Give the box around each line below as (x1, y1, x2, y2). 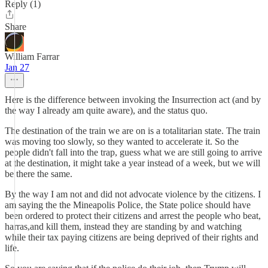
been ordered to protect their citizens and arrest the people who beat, (5, 211, 261, 221)
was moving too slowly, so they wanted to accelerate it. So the (5, 136, 239, 147)
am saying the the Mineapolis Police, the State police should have (5, 200, 251, 210)
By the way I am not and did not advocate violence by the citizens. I (5, 189, 261, 199)
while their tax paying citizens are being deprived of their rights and (5, 232, 258, 242)
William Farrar (5, 51, 59, 62)
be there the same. (5, 169, 72, 179)
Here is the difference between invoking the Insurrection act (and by (5, 95, 261, 105)
